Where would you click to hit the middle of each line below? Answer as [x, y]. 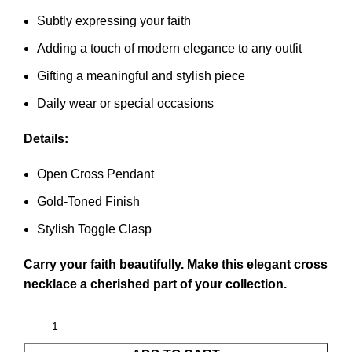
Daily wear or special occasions [125, 104]
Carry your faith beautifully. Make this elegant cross [176, 265]
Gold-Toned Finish [88, 202]
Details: [46, 139]
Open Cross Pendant [95, 174]
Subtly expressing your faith [114, 21]
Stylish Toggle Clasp [94, 229]
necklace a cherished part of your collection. [155, 284]
